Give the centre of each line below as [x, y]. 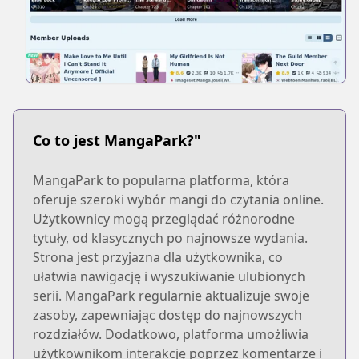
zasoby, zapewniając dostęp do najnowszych [167, 315]
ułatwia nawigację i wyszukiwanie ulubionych [169, 276]
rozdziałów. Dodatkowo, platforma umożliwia [171, 334]
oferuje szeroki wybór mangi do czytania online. [178, 199]
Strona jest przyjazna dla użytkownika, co [158, 257]
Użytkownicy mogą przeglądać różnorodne [164, 218]
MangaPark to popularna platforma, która [161, 180]
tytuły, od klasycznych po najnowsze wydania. [170, 238]
